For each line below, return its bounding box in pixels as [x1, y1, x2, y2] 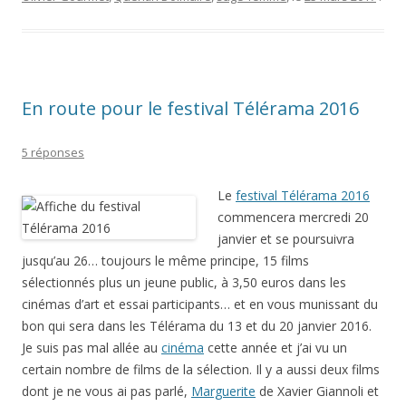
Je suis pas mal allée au [22, 339, 161, 356]
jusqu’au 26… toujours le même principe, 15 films [22, 252, 309, 269]
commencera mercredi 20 [217, 208, 369, 226]
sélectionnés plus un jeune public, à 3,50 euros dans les [22, 274, 346, 291]
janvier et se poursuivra [217, 230, 354, 247]
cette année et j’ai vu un [204, 339, 347, 356]
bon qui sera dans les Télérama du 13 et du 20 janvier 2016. [22, 317, 372, 334]
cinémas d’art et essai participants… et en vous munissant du [22, 295, 378, 313]
